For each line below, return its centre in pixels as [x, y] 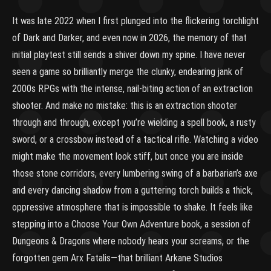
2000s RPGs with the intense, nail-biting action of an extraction [132, 89]
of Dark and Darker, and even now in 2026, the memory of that [129, 38]
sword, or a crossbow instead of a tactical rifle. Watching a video [135, 139]
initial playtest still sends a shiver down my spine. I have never [129, 55]
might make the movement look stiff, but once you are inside [128, 156]
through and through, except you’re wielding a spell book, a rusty [134, 122]
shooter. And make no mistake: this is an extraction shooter [125, 106]
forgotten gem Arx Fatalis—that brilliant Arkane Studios [117, 258]
